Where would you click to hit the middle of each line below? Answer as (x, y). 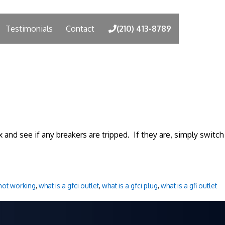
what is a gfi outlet (189, 186)
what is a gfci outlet (69, 186)
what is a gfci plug (130, 186)
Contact (80, 28)
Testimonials (29, 28)
